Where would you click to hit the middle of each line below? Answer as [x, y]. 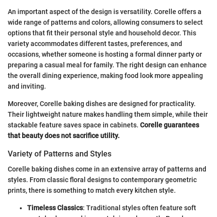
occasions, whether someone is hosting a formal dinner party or [105, 54]
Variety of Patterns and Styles [60, 154]
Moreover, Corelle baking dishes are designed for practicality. [102, 103]
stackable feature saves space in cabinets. [74, 125]
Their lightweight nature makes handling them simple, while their [108, 114]
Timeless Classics [55, 208]
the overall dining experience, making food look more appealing [105, 75]
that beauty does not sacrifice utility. [64, 135]
